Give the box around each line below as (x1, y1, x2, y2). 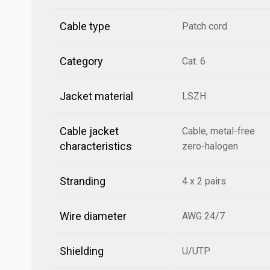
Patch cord (182, 20, 227, 32)
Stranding (60, 175, 105, 187)
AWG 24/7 (182, 210, 225, 222)
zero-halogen (182, 140, 238, 152)
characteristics (60, 140, 132, 152)
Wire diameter (60, 210, 127, 222)
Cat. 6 (182, 55, 206, 67)
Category (60, 55, 103, 67)
